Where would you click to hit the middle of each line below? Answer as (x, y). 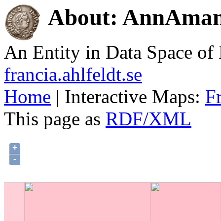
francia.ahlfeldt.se (73, 74)
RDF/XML (148, 119)
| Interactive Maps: (128, 97)
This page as (55, 119)
